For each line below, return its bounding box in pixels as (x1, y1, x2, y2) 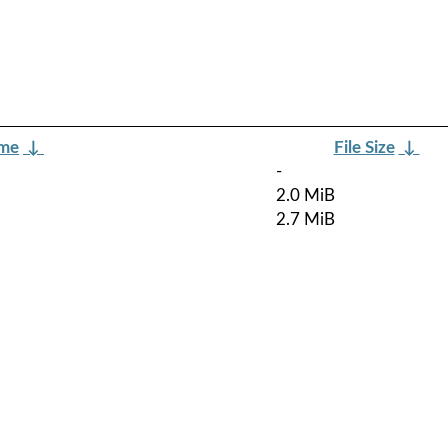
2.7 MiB (276, 210, 335, 228)
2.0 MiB (276, 186, 335, 204)
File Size (333, 138, 395, 156)
